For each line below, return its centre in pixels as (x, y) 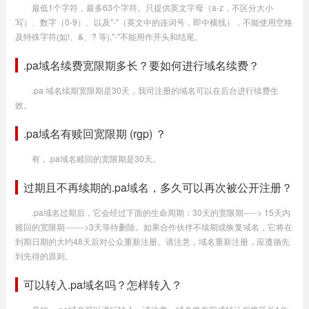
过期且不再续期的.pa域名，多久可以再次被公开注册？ (158, 187)
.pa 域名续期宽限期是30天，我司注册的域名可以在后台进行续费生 (155, 90)
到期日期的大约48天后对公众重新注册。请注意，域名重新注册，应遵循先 (152, 241)
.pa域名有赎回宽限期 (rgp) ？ (94, 133)
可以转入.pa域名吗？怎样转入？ (102, 285)
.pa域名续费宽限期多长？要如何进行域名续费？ (141, 65)
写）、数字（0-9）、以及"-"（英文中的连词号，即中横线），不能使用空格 (153, 22)
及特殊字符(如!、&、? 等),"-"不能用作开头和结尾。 (109, 36)
